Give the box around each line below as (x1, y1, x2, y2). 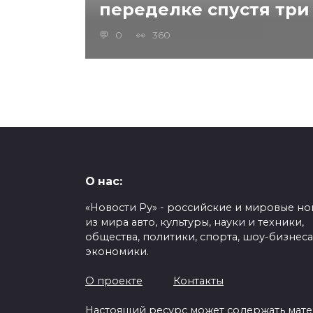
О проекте (85, 275, 143, 287)
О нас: (85, 175, 122, 189)
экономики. (85, 245, 149, 258)
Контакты (173, 275, 224, 287)
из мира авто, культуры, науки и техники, (85, 216, 304, 228)
